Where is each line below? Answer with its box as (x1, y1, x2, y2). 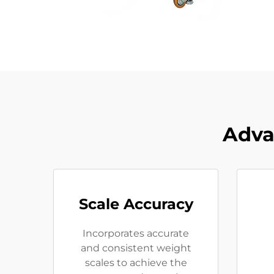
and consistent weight (80, 242, 191, 254)
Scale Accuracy (78, 195, 193, 213)
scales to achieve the (84, 257, 187, 268)
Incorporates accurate (83, 228, 189, 239)
